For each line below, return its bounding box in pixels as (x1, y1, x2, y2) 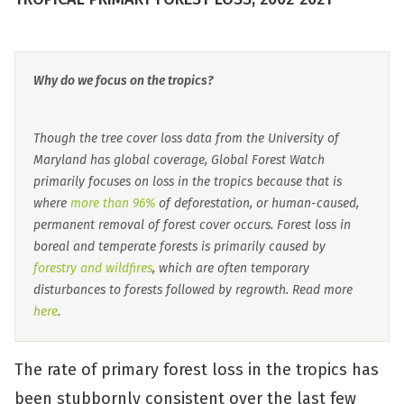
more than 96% (70, 196, 155, 211)
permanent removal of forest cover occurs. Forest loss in (33, 217, 351, 233)
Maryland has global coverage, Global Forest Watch (33, 152, 325, 168)
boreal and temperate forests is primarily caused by (33, 239, 326, 254)
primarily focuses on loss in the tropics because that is (33, 174, 342, 189)
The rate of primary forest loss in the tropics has (14, 360, 379, 380)
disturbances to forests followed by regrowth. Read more (33, 282, 353, 298)
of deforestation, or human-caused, (155, 196, 359, 211)
